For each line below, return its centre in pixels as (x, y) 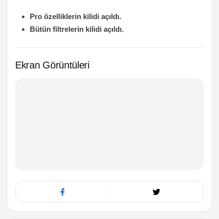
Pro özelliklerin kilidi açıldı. (76, 16)
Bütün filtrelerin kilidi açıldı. (77, 29)
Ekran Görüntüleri (52, 65)
